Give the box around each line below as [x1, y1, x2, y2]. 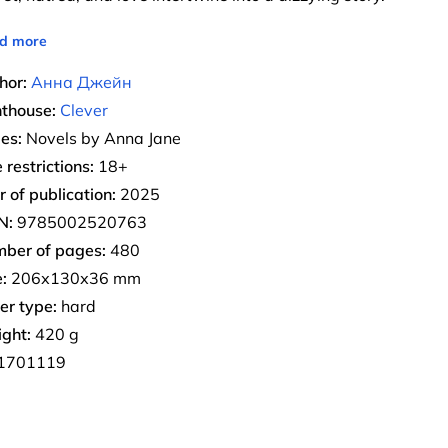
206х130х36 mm [7, 268, 141, 288]
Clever [60, 100, 108, 120]
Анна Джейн [31, 72, 132, 92]
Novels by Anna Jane [22, 128, 181, 148]
